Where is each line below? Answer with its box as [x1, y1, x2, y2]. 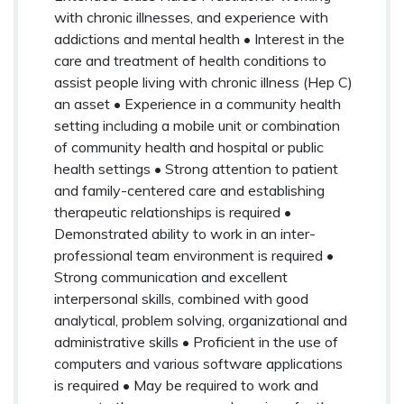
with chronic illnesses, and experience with [54, 7, 328, 26]
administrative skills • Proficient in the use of [54, 332, 338, 351]
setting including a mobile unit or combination [54, 115, 340, 134]
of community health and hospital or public [54, 137, 324, 156]
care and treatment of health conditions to [54, 50, 326, 69]
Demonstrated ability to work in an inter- [54, 224, 316, 243]
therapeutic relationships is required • [54, 202, 291, 221]
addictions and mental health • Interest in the [54, 29, 344, 48]
